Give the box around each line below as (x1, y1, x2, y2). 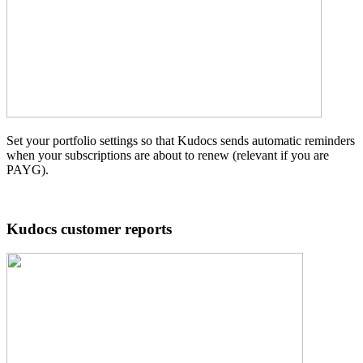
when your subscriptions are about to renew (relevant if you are (6, 148, 329, 162)
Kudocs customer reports (6, 220, 172, 237)
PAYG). (6, 163, 49, 177)
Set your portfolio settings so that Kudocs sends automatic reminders (6, 134, 355, 147)
